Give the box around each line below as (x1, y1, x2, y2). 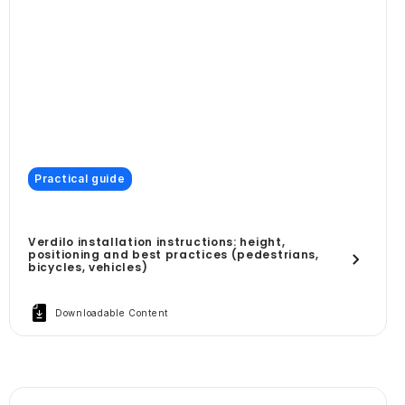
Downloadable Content (55, 307, 168, 319)
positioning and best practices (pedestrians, (28, 247, 319, 263)
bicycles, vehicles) (28, 259, 148, 276)
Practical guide (34, 172, 126, 186)
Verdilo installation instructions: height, (28, 234, 286, 250)
